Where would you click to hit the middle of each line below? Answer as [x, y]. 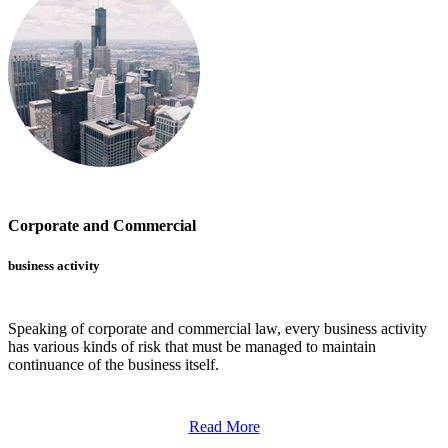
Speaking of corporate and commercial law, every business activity [217, 328]
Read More [224, 426]
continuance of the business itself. [113, 364]
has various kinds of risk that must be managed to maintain [192, 346]
